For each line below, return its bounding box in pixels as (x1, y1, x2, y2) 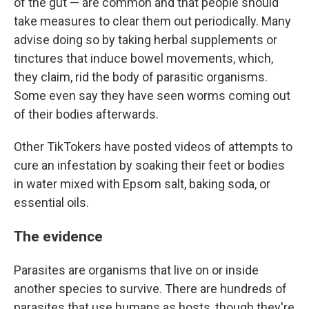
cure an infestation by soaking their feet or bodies (14, 158, 285, 173)
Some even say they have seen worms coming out (14, 88, 290, 103)
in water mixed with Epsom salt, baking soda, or (14, 177, 270, 192)
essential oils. (14, 195, 89, 210)
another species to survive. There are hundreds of (14, 281, 287, 297)
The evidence (14, 228, 103, 246)
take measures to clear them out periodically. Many (14, 14, 291, 29)
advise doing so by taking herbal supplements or (14, 32, 277, 48)
